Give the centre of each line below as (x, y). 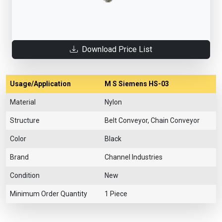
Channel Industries (134, 157)
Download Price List (117, 49)
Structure (25, 120)
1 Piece (116, 194)
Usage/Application (40, 83)
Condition (25, 175)
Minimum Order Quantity (49, 194)
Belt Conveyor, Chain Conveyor (152, 120)
